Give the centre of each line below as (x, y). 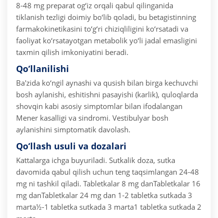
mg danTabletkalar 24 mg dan (66, 195)
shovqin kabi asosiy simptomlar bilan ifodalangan (99, 106)
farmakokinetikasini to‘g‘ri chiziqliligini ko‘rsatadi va (102, 29)
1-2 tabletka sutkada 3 (154, 195)
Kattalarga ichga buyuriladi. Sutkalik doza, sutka (96, 160)
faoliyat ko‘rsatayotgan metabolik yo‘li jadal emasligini (107, 41)
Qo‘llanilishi (43, 69)
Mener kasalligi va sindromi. (64, 118)
